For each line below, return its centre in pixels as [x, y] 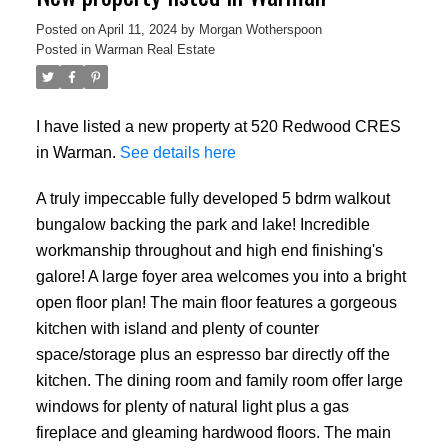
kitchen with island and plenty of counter [177, 327]
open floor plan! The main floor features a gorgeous [216, 301]
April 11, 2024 [137, 30]
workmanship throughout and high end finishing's [209, 249]
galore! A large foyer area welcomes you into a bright [220, 275]
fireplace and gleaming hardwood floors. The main [213, 431]
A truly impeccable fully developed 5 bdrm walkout [212, 197]
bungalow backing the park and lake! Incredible [202, 223]
